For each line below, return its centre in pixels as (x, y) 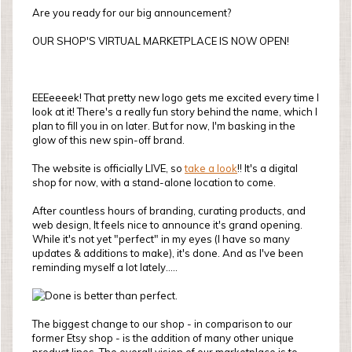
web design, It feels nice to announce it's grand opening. (167, 225)
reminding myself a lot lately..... (105, 267)
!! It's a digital (268, 168)
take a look (211, 168)
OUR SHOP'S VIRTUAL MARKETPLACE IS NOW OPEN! (161, 41)
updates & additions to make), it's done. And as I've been (168, 253)
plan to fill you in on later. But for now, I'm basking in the (164, 126)
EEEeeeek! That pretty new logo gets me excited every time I (176, 97)
